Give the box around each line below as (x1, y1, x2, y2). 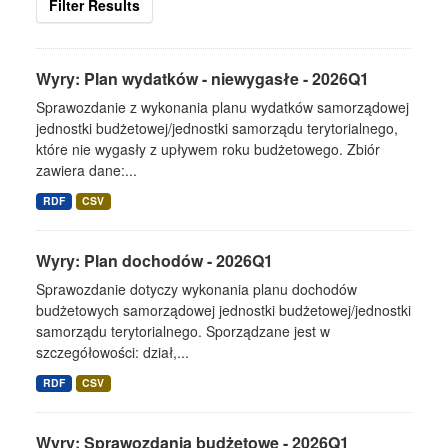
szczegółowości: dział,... (36, 342, 189, 363)
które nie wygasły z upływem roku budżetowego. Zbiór (36, 139, 380, 160)
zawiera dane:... (36, 160, 137, 181)
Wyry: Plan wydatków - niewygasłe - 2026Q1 (36, 67, 369, 91)
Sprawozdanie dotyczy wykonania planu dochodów (36, 279, 357, 300)
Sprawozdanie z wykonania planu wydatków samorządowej (36, 97, 409, 118)
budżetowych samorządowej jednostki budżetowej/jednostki (36, 300, 411, 321)
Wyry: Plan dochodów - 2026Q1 (36, 249, 273, 273)
